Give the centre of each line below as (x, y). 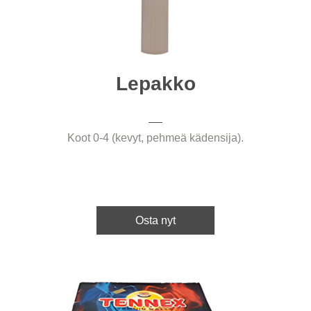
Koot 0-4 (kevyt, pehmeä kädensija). (155, 137)
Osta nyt (155, 220)
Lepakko (155, 83)
